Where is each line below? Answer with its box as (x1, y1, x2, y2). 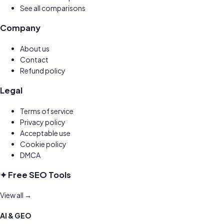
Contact (20, 54, 48, 64)
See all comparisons (20, 3, 85, 12)
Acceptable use (20, 128, 70, 137)
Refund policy (20, 65, 65, 75)
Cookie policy (20, 139, 66, 148)
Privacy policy (20, 117, 65, 126)
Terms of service (20, 106, 73, 115)
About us (20, 43, 49, 53)
